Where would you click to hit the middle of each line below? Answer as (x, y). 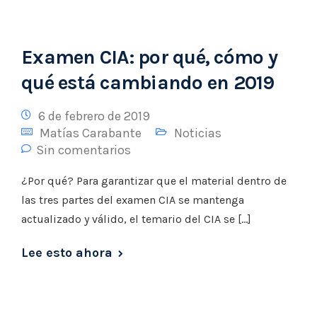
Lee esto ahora (67, 253)
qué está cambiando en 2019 (148, 82)
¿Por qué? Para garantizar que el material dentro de (154, 181)
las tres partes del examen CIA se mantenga (133, 200)
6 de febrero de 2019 (94, 116)
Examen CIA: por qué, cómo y (149, 57)
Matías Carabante (91, 133)
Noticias (198, 133)
